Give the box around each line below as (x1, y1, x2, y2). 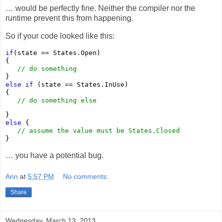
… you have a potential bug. (5, 151, 106, 160)
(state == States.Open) (13, 49, 101, 56)
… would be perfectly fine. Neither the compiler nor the (5, 4, 195, 13)
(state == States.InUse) (33, 80, 128, 88)
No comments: (63, 172, 109, 181)
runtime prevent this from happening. (5, 14, 133, 23)
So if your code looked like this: (5, 32, 114, 41)
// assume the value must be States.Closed (17, 126, 180, 134)
